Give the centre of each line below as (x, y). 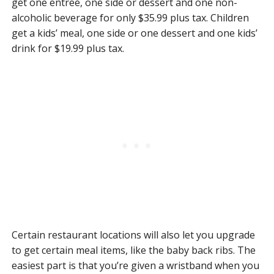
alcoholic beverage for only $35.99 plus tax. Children (130, 17)
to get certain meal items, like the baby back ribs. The (133, 250)
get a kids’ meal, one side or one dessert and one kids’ (134, 33)
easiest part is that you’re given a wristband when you (135, 265)
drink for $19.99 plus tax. (68, 48)
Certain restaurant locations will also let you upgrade (133, 235)
